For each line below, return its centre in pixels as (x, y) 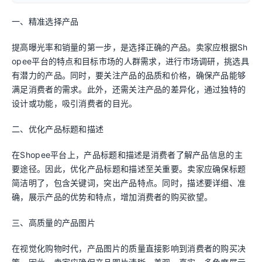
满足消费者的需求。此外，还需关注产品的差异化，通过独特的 (129, 89)
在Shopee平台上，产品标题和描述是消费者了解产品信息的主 (127, 155)
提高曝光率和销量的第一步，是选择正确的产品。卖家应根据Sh (130, 47)
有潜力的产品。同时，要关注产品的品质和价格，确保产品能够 (129, 75)
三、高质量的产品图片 (54, 223)
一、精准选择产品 (45, 21)
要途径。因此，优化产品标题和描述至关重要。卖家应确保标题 (129, 169)
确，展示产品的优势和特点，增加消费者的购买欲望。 (112, 197)
